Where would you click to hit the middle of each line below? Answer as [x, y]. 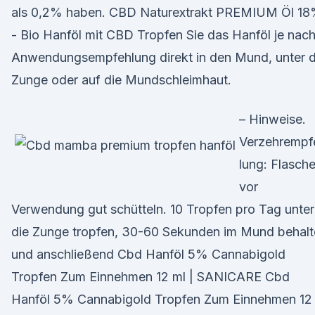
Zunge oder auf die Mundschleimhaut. [121, 80]
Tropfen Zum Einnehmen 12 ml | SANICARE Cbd [150, 277]
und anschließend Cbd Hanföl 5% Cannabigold [148, 254]
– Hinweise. [272, 119]
